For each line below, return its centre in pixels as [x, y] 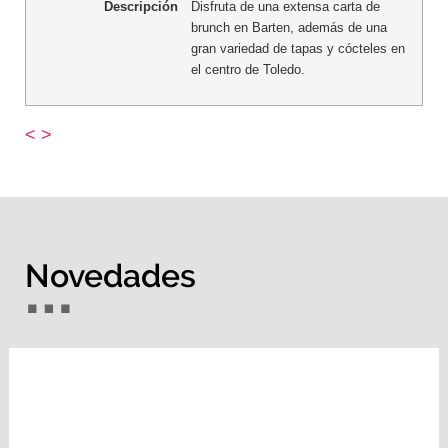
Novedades [111, 276]
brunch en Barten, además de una [288, 28]
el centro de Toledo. [247, 70]
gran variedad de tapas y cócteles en [297, 49]
